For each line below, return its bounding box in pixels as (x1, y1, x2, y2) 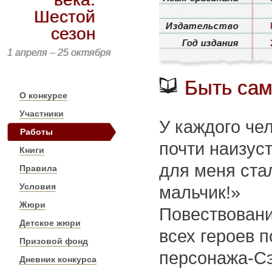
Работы (20, 127, 53, 137)
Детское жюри (19, 218, 81, 228)
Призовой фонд (19, 236, 88, 246)
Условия (19, 182, 56, 191)
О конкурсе (19, 90, 67, 100)
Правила (19, 163, 57, 173)
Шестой (34, 7, 95, 26)
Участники (19, 109, 64, 118)
